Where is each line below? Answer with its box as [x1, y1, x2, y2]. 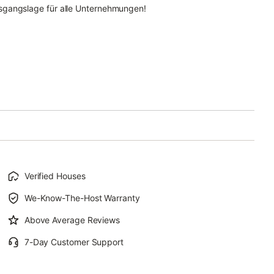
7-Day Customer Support [24, 237, 124, 247]
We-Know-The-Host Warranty [24, 193, 140, 203]
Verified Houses [24, 171, 86, 181]
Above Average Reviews [24, 215, 120, 225]
